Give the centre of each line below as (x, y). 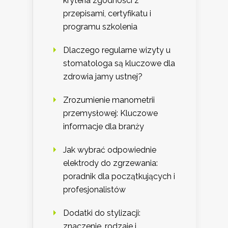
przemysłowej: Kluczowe (110, 113)
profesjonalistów (94, 189)
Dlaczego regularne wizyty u (117, 50)
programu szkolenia (100, 26)
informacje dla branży (104, 126)
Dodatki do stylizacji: (102, 213)
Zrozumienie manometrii (109, 100)
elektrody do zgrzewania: (110, 163)
